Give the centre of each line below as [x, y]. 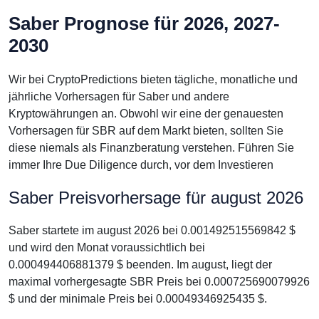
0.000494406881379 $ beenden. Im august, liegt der [140, 265]
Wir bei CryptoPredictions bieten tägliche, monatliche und [153, 79]
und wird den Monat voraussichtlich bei [107, 247]
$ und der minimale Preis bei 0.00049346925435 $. [138, 299]
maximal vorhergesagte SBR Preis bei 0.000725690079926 [159, 282]
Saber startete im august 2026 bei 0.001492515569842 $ [152, 230]
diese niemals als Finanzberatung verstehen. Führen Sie [151, 148]
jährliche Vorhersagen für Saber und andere [119, 96]
